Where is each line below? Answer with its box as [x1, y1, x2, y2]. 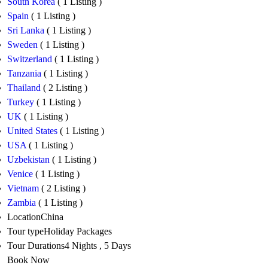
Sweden [7, 39, 40, 50]
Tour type [7, 226, 44, 237]
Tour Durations [7, 240, 65, 251]
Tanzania [7, 68, 44, 79]
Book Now [7, 255, 50, 266]
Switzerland [7, 54, 54, 65]
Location [7, 212, 41, 223]
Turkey [7, 97, 36, 108]
